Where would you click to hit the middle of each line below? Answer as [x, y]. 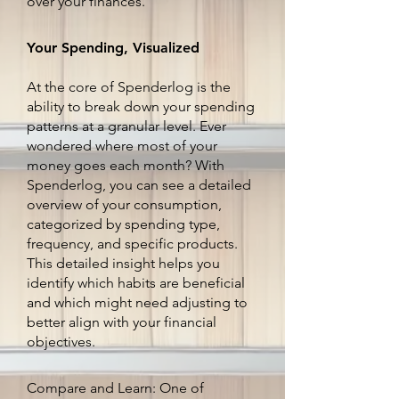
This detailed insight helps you [123, 263]
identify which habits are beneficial [136, 283]
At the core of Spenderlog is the [129, 87]
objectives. [61, 342]
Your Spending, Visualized [113, 48]
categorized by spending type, [123, 224]
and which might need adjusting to [137, 302]
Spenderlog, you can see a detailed [139, 185]
